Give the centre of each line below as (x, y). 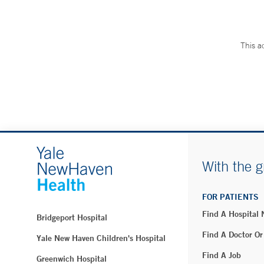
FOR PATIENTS (230, 197)
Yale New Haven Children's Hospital (101, 238)
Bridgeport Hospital (72, 217)
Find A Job (222, 255)
